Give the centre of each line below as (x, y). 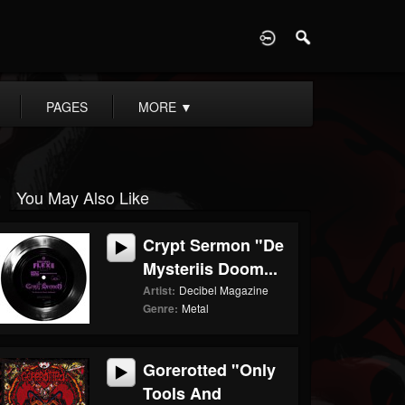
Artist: (160, 290)
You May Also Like (82, 197)
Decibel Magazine (224, 290)
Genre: (161, 308)
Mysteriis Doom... (211, 268)
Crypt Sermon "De (214, 245)
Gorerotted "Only (210, 370)
